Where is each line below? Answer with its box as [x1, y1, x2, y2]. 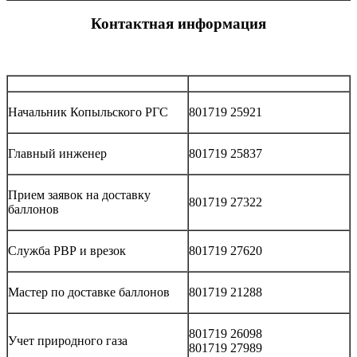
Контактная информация [91, 15, 266, 33]
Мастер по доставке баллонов [8, 284, 170, 299]
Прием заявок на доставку [8, 187, 151, 202]
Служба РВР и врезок [8, 243, 126, 257]
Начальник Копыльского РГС [8, 104, 168, 119]
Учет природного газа [8, 333, 127, 347]
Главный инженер [8, 146, 107, 160]
